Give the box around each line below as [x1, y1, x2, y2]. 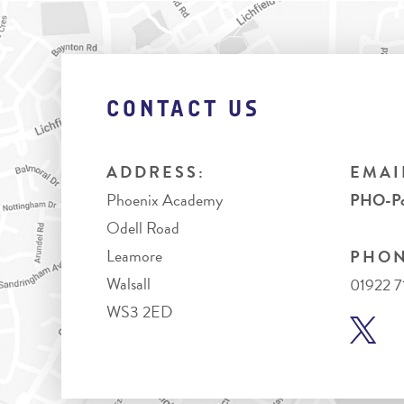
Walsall [106, 271, 151, 296]
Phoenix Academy [106, 188, 223, 212]
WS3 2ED [106, 299, 172, 324]
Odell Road [106, 216, 179, 240]
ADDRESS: [106, 160, 206, 184]
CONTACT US [106, 99, 261, 122]
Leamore [106, 243, 162, 268]
